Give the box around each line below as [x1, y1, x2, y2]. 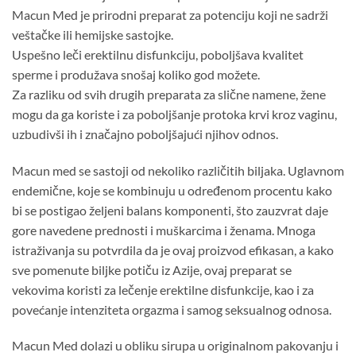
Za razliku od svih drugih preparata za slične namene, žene [12, 86, 326, 102]
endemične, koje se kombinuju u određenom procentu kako [12, 182, 332, 198]
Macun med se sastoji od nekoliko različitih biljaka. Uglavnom [12, 162, 344, 178]
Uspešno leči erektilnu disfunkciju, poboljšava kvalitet [12, 46, 304, 62]
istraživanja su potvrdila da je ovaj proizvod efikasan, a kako [12, 242, 334, 257]
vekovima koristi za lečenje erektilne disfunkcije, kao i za [12, 281, 314, 297]
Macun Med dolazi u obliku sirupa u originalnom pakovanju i [12, 338, 339, 354]
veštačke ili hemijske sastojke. [12, 26, 173, 42]
